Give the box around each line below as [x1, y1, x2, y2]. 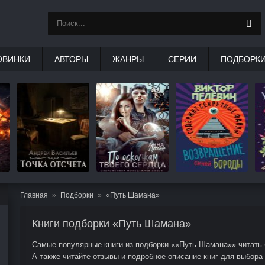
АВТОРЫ [54, 54, 88, 64]
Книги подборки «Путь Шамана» [32, 218, 191, 230]
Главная [20, 191, 48, 199]
